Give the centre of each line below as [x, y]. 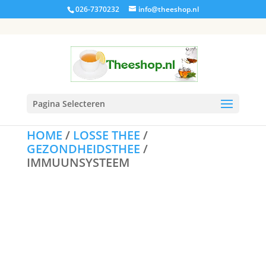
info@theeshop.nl [168, 9]
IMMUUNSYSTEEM [78, 162]
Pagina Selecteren [69, 104]
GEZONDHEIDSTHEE [83, 149]
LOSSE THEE [106, 135]
